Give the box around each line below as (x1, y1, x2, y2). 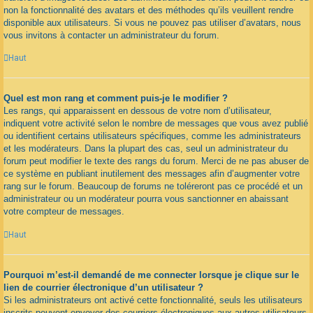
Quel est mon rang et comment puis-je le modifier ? (3, 93, 228, 104)
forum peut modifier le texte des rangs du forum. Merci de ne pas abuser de (3, 156, 309, 167)
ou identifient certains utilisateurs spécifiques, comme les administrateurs (3, 131, 301, 142)
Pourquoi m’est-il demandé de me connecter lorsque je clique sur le (3, 269, 299, 280)
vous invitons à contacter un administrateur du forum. (3, 29, 219, 41)
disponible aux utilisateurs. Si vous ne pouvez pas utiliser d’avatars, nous (3, 17, 301, 28)
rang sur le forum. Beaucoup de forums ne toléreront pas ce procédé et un (3, 181, 303, 192)
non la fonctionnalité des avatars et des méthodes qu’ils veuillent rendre (3, 4, 293, 15)
